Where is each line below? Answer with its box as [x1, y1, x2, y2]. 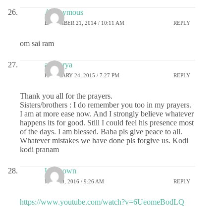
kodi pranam [20, 145, 59, 154]
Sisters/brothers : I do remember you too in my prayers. [20, 100, 191, 109]
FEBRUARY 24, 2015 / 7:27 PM [45, 72, 119, 79]
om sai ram [20, 39, 54, 48]
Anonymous [45, 7, 83, 16]
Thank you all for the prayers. [20, 91, 112, 100]
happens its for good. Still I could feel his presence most [20, 118, 194, 127]
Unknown [45, 166, 76, 175]
